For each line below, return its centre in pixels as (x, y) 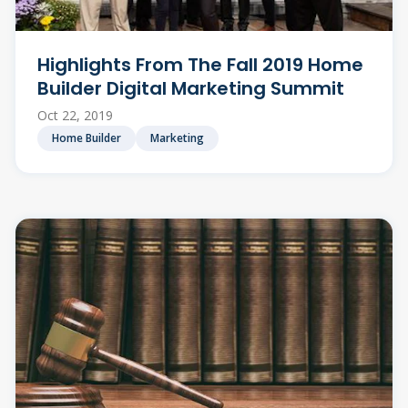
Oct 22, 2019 (75, 115)
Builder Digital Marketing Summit (191, 88)
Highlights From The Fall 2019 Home (200, 64)
